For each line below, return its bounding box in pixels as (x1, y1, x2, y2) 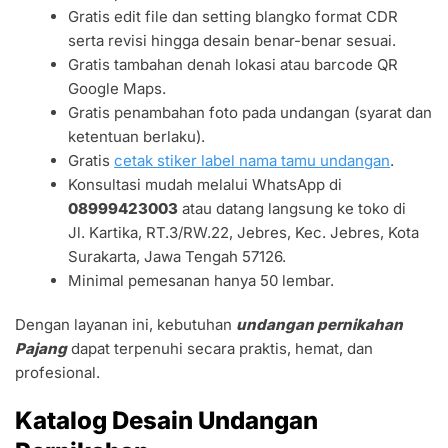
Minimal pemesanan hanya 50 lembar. (68, 270, 335, 290)
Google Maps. (68, 78, 167, 98)
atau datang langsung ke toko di (178, 198, 407, 218)
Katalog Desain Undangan (15, 405, 318, 435)
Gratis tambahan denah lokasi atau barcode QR (68, 54, 399, 74)
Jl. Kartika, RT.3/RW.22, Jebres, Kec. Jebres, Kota (68, 222, 420, 242)
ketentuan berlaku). (68, 126, 206, 146)
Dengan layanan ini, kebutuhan (15, 314, 236, 334)
